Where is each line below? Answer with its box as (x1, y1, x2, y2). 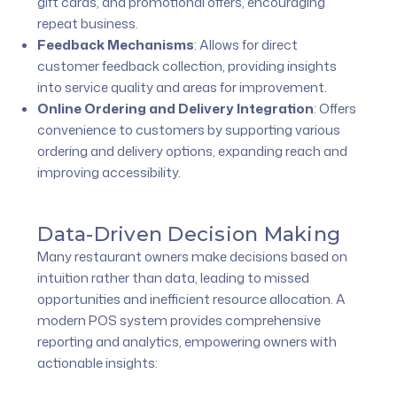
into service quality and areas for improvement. (37, 77, 328, 97)
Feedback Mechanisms (37, 35, 195, 54)
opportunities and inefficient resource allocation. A (37, 289, 346, 308)
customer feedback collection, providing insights (37, 56, 338, 75)
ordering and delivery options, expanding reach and (37, 141, 348, 160)
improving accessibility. (37, 162, 182, 182)
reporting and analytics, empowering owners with (37, 331, 338, 351)
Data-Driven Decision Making (37, 221, 341, 246)
